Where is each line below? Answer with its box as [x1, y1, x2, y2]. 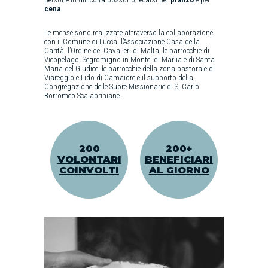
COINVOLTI [59, 164, 119, 176]
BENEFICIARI [145, 153, 213, 165]
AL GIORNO [148, 164, 209, 176]
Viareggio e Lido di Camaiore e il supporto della [44, 72, 193, 82]
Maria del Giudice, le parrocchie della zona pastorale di [44, 63, 215, 73]
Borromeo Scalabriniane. [44, 90, 121, 100]
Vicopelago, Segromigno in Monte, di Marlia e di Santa [44, 54, 215, 64]
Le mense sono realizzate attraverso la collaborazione [44, 28, 213, 37]
